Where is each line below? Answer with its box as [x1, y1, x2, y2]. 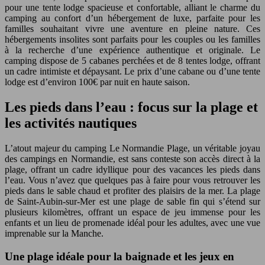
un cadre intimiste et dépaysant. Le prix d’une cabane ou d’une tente [5, 66, 260, 77]
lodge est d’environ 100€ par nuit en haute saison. [5, 77, 190, 88]
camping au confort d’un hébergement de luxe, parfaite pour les [5, 13, 260, 24]
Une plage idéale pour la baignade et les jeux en [5, 250, 234, 263]
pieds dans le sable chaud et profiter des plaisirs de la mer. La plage [5, 186, 260, 196]
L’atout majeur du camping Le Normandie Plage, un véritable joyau [5, 143, 260, 154]
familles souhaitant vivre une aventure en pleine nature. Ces [5, 24, 260, 34]
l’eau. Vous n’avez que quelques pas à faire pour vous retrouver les [5, 175, 260, 186]
